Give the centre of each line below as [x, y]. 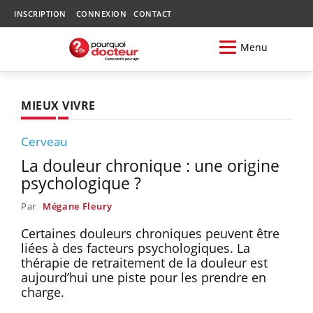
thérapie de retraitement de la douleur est [144, 262]
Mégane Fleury [77, 206]
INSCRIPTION [40, 14]
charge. [46, 292]
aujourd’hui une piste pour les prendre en [144, 277]
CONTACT [153, 14]
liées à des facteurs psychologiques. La [136, 248]
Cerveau [44, 141]
